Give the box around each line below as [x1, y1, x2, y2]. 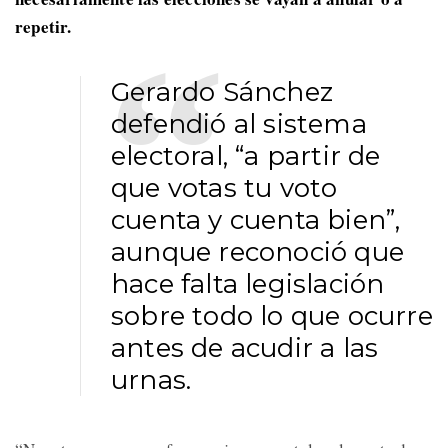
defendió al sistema [111, 108, 367, 141]
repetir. [15, 14, 72, 40]
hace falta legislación [111, 268, 385, 301]
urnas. [111, 364, 192, 397]
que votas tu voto [111, 172, 338, 205]
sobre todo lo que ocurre [111, 300, 433, 333]
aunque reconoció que [111, 236, 404, 269]
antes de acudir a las [111, 332, 379, 365]
